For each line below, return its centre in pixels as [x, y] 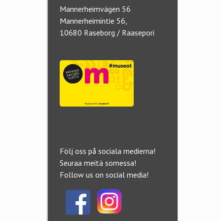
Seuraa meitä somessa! [98, 163]
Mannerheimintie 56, [94, 21]
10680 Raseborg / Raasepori [107, 33]
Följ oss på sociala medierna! [108, 151]
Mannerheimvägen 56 [95, 9]
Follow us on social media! [104, 175]
